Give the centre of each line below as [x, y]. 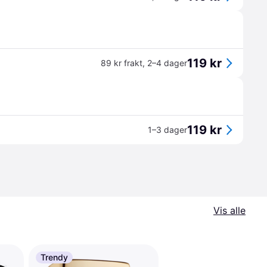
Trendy [54, 257]
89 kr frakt [122, 63]
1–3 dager [167, 130]
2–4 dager [167, 63]
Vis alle [229, 210]
